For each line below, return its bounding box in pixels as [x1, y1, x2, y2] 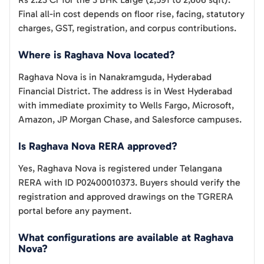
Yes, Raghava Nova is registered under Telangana [18, 163, 222, 174]
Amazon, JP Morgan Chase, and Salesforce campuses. [18, 114, 242, 126]
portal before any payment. [18, 205, 131, 217]
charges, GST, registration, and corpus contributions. [18, 22, 236, 34]
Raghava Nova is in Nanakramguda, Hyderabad [18, 71, 212, 83]
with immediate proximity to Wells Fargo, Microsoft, [18, 100, 234, 111]
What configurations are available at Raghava [18, 231, 233, 245]
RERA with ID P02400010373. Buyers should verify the [18, 177, 240, 189]
